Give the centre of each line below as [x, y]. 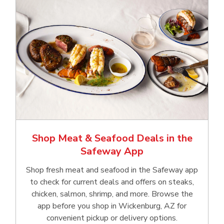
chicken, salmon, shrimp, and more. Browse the [112, 194]
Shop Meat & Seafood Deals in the [112, 138]
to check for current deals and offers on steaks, [112, 182]
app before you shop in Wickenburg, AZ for [112, 206]
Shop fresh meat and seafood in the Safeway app [112, 170]
